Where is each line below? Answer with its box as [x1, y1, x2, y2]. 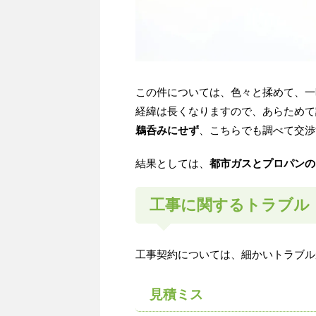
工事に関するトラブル [150, 196, 310, 214]
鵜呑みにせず [135, 124, 199, 137]
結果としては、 [135, 157, 209, 170]
